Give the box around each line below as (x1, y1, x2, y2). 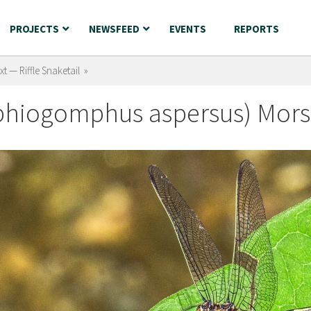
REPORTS (234, 22, 279, 35)
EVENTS (169, 22, 206, 35)
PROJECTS (10, 22, 59, 35)
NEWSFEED (89, 22, 140, 35)
